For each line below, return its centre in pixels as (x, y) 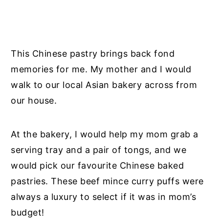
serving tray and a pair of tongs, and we (99, 150)
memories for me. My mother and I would (101, 69)
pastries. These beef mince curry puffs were (107, 181)
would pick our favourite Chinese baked (98, 165)
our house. (34, 100)
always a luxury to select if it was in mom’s (104, 197)
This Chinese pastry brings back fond (93, 53)
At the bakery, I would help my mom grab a (105, 134)
